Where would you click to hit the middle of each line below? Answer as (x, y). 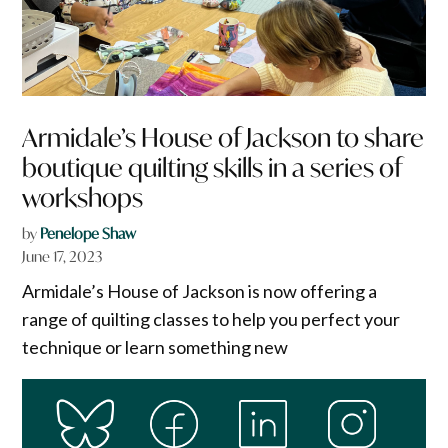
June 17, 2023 (62, 257)
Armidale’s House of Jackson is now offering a (200, 291)
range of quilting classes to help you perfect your (211, 319)
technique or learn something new (155, 347)
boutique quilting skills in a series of (212, 168)
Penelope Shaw (88, 234)
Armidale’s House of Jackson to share (223, 138)
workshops (83, 198)
